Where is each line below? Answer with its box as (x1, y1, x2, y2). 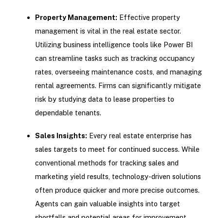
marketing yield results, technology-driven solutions (35, 172, 201, 181)
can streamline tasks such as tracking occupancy (35, 54, 195, 62)
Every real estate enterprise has (87, 131, 192, 140)
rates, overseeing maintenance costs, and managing (35, 67, 202, 76)
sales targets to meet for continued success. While (35, 145, 200, 153)
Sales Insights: (35, 131, 87, 140)
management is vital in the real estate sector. (35, 26, 181, 35)
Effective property (117, 13, 180, 21)
